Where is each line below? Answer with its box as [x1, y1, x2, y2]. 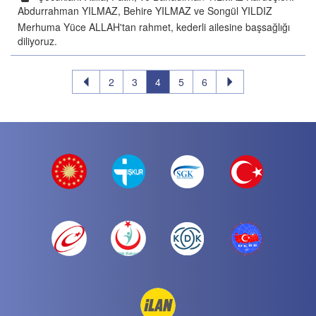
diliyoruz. [18, 34, 57, 48]
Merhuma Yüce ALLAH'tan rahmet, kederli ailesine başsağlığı [18, 20, 290, 34]
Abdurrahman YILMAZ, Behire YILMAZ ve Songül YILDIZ [18, 4, 272, 18]
